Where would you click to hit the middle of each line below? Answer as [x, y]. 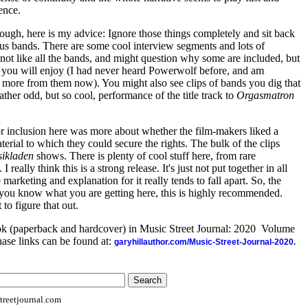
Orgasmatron [265, 95]
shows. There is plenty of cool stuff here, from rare [145, 156]
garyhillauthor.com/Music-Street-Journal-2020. [205, 242]
